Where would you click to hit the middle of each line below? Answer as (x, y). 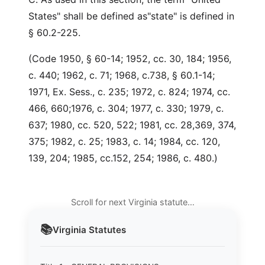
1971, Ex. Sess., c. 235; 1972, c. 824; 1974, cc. (129, 92)
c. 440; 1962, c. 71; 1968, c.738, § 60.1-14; (122, 75)
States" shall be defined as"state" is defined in (131, 16)
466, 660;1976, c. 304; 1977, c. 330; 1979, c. (126, 108)
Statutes (106, 230)
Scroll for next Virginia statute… (132, 202)
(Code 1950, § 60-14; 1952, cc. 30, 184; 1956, (130, 59)
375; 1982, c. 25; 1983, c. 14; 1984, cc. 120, (124, 141)
